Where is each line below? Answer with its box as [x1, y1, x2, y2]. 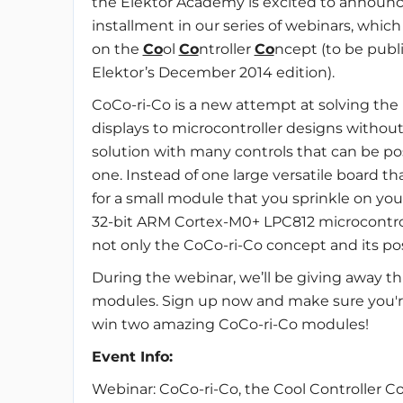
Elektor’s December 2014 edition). [91, 64, 335, 81]
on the [91, 40, 143, 58]
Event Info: [91, 348, 173, 365]
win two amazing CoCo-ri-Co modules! [91, 316, 369, 333]
